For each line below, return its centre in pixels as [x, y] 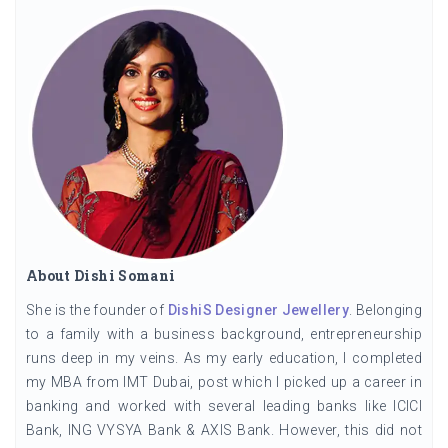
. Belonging [385, 310]
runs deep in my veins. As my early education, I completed [224, 358]
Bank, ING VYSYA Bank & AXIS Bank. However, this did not [224, 430]
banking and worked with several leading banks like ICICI [224, 406]
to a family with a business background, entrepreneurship [224, 334]
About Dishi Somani [101, 276]
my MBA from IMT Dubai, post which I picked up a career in [224, 382]
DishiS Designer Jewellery [258, 310]
